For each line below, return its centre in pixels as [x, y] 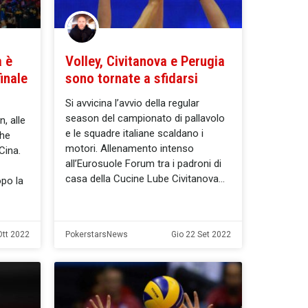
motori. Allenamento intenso [130, 148]
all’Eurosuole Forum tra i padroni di [143, 163]
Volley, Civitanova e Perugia [145, 61]
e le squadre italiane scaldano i [134, 133]
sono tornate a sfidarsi [132, 78]
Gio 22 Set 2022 [201, 234]
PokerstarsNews [97, 234]
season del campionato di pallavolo [145, 118]
